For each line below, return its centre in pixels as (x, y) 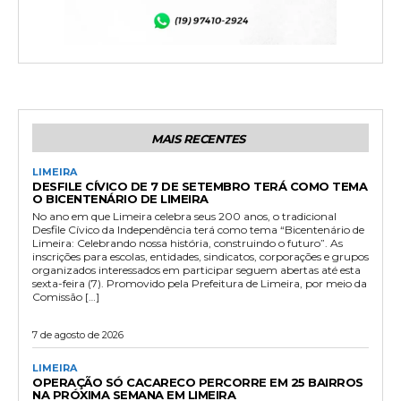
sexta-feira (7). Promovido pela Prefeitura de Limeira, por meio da (200, 284)
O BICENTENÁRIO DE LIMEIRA (120, 199)
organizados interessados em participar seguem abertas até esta (196, 270)
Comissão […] (66, 297)
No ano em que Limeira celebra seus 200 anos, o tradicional (184, 217)
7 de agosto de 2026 (78, 335)
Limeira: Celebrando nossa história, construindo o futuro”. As (188, 243)
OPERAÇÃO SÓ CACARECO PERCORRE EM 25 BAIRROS (198, 383)
